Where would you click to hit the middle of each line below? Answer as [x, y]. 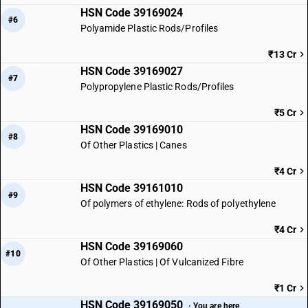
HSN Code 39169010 [131, 130]
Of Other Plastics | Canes [133, 145]
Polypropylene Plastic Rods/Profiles [157, 87]
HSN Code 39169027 [131, 71]
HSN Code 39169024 [131, 13]
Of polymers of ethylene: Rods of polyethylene [178, 203]
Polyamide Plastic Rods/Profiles [149, 28]
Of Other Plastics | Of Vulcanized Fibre [162, 262]
